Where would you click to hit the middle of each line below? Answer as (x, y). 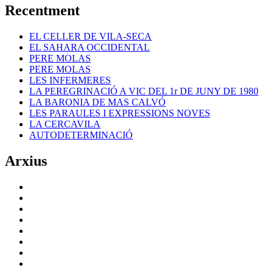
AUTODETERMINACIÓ (81, 135)
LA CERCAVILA (65, 124)
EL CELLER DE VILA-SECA (90, 37)
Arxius (26, 161)
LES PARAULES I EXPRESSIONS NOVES (120, 113)
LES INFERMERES (70, 80)
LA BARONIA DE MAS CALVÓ (97, 102)
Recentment (42, 11)
